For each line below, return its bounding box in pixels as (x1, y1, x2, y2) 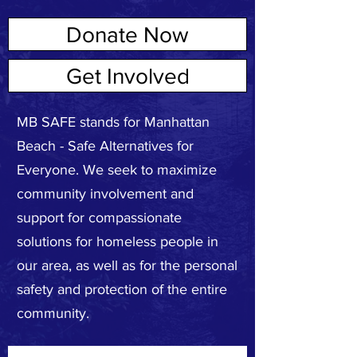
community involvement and (17, 186, 194, 202)
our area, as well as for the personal (17, 257, 237, 273)
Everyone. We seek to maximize (17, 162, 217, 178)
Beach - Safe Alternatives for (17, 138, 194, 154)
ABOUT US (15, 63, 86, 79)
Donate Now (66, 22, 189, 47)
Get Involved (65, 63, 190, 88)
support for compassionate (17, 210, 182, 226)
